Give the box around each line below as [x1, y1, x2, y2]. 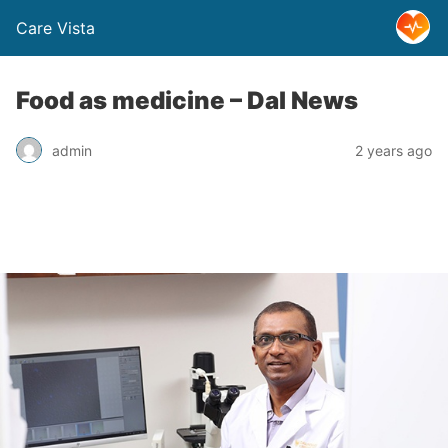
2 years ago [355, 141, 432, 159]
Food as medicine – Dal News [16, 86, 358, 115]
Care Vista [16, 18, 95, 38]
